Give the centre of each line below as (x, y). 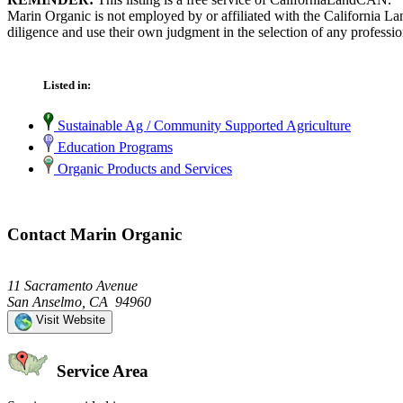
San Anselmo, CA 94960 (79, 301)
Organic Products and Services (143, 169)
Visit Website (69, 319)
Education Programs (113, 148)
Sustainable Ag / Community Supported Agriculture (202, 126)
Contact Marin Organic (94, 234)
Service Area (100, 372)
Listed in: (67, 85)
